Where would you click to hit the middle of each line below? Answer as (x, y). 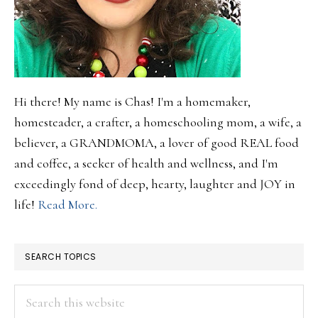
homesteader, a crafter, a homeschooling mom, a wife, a (158, 122)
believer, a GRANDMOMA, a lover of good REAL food (157, 143)
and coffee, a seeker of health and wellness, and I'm (146, 163)
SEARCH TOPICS (61, 257)
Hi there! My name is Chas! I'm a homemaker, (132, 102)
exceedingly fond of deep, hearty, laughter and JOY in (155, 184)
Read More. (67, 204)
